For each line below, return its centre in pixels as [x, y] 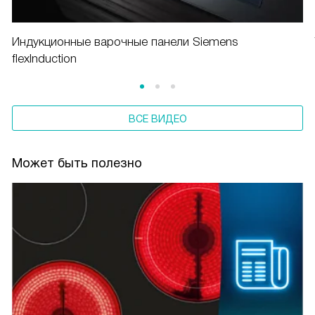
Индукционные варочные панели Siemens [125, 41]
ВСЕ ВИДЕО [157, 118]
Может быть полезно [77, 163]
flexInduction [44, 58]
